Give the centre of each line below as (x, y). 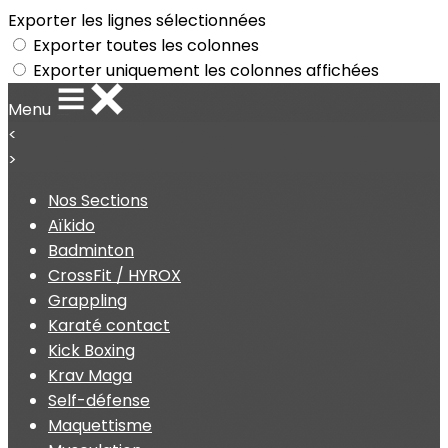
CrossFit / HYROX (114, 275)
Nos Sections (98, 200)
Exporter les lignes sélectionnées (137, 20)
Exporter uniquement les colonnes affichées (206, 70)
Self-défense (99, 400)
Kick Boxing (91, 350)
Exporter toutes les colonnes (146, 45)
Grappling (87, 300)
